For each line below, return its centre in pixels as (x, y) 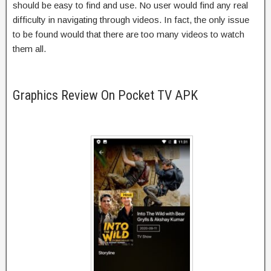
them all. (29, 48)
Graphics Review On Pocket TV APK (105, 95)
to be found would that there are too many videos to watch (129, 34)
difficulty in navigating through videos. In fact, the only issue (131, 19)
